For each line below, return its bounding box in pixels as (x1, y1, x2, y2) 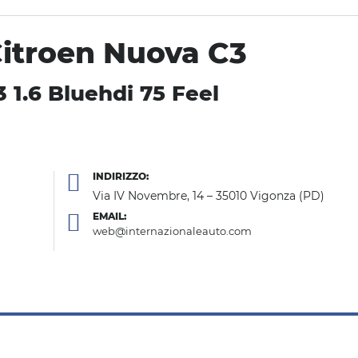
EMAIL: (93, 209, 126, 222)
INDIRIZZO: (93, 169, 149, 182)
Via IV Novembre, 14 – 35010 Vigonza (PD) (93, 188, 324, 203)
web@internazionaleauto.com (93, 224, 252, 237)
